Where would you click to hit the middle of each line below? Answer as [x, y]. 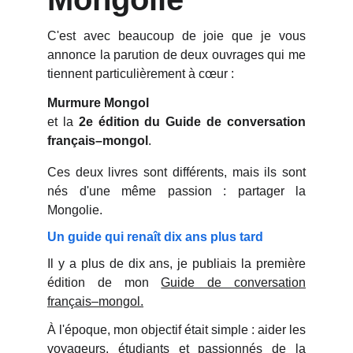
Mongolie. [75, 210]
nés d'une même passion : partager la [176, 191]
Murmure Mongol [98, 103]
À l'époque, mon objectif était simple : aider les [176, 330]
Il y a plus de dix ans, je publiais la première [176, 264]
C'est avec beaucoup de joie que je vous [176, 36]
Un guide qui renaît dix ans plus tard [155, 237]
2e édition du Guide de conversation [192, 122]
